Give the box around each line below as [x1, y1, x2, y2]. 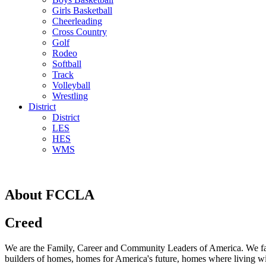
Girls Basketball [52, 5, 112, 15]
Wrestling [52, 91, 88, 101]
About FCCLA [5, 186, 94, 202]
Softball [52, 59, 81, 69]
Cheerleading [52, 16, 102, 26]
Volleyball [52, 80, 90, 90]
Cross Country [52, 27, 107, 37]
